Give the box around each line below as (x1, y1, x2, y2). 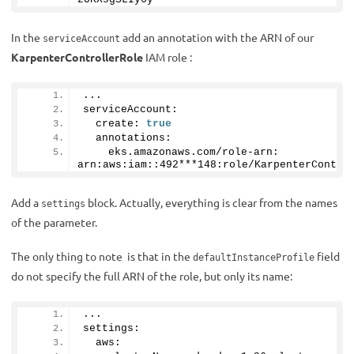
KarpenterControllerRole (11, 49, 143, 64)
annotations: (83, 131, 171, 144)
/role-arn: (216, 145, 279, 158)
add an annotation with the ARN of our (120, 29, 314, 44)
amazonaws (134, 145, 190, 158)
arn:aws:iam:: (77, 158, 160, 171)
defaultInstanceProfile (193, 251, 314, 263)
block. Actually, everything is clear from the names (85, 194, 337, 209)
